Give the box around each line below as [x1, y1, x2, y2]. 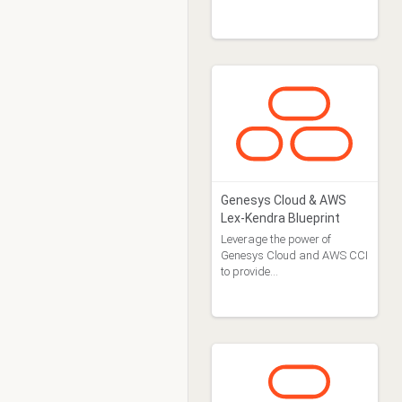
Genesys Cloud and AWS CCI [220, 249, 368, 262]
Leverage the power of [220, 232, 331, 246]
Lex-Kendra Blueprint [220, 211, 340, 225]
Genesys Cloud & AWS [220, 193, 346, 207]
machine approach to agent [220, 3, 361, 16]
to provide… [220, 265, 278, 278]
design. [220, 19, 258, 32]
